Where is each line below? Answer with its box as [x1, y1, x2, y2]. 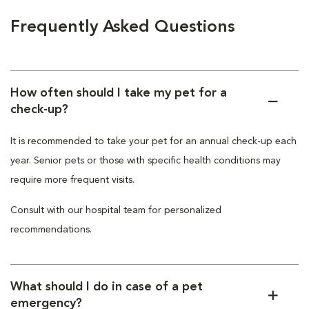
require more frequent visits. [10, 175, 134, 186]
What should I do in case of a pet [10, 281, 203, 294]
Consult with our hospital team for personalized [10, 206, 221, 216]
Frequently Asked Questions [10, 19, 235, 37]
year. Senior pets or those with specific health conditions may [10, 156, 281, 166]
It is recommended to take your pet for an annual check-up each [10, 137, 297, 147]
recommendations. [10, 225, 92, 235]
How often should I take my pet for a [10, 87, 227, 100]
